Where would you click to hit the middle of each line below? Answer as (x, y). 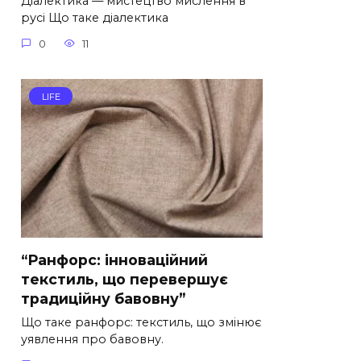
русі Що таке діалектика (95, 18)
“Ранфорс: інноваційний (114, 259)
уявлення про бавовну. (92, 339)
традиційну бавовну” (103, 298)
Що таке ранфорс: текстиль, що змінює (141, 322)
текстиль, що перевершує (124, 279)
